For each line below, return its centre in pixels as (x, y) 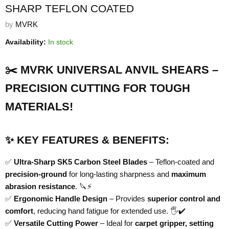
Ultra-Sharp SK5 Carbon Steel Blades (81, 162)
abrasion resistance (40, 187)
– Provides (127, 199)
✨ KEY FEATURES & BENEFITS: (87, 140)
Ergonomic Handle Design (61, 199)
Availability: (26, 42)
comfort (19, 211)
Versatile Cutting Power (56, 223)
